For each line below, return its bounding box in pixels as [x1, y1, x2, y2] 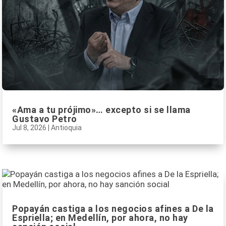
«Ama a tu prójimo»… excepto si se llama [12, 104, 191, 115]
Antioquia [51, 123, 82, 132]
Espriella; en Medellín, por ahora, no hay [12, 212, 188, 223]
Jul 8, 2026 [12, 123, 46, 132]
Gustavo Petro [12, 113, 77, 124]
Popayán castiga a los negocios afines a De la [12, 203, 214, 214]
